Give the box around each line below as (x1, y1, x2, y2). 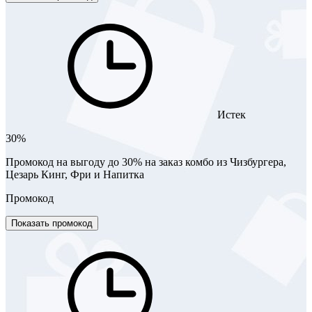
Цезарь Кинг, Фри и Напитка (6, 168, 144, 180)
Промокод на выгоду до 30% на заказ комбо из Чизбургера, (6, 155, 286, 168)
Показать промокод (11, 217, 93, 228)
